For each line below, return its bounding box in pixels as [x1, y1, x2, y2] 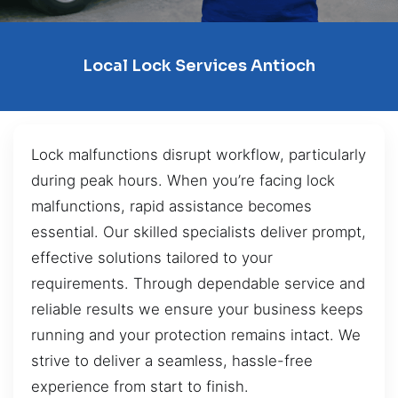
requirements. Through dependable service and [31, 274, 365, 292]
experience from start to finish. [31, 377, 249, 395]
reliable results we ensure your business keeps [31, 299, 363, 318]
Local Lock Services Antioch [83, 56, 315, 76]
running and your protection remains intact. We [31, 325, 361, 344]
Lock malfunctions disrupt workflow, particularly [31, 145, 366, 163]
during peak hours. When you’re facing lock [31, 171, 335, 189]
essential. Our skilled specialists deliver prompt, [31, 222, 366, 241]
